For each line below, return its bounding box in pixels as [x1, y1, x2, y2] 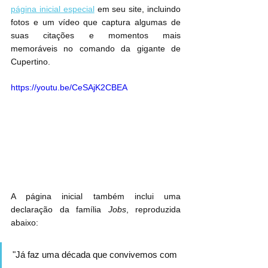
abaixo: [11, 218, 38, 228]
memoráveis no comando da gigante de [11, 43, 181, 53]
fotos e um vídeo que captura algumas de [11, 17, 181, 27]
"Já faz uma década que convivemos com [13, 249, 179, 260]
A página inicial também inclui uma [11, 191, 181, 202]
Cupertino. [11, 56, 50, 66]
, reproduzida [126, 205, 181, 215]
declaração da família [11, 205, 108, 215]
